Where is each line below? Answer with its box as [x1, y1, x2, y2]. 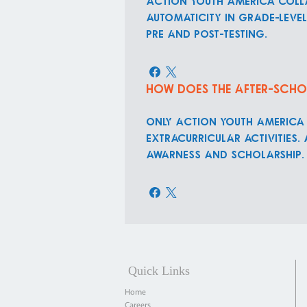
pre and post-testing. [147, 27, 268, 40]
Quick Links [128, 264, 190, 278]
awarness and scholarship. [147, 148, 305, 160]
